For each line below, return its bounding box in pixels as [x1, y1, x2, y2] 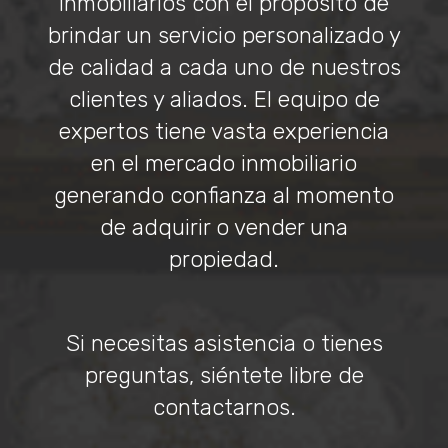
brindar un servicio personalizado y [47, 21, 401, 49]
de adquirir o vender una [100, 213, 348, 241]
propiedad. [169, 245, 279, 273]
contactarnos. [152, 393, 296, 421]
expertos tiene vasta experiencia [59, 117, 389, 145]
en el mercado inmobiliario [91, 149, 357, 177]
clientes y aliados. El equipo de [68, 85, 380, 113]
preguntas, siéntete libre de [84, 361, 364, 389]
